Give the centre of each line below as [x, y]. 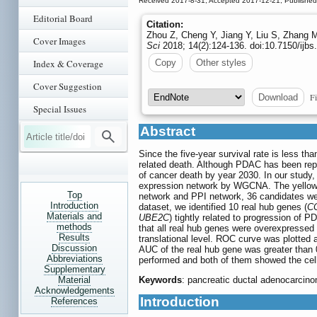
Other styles [221, 63]
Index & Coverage [68, 64]
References [74, 301]
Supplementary [74, 269]
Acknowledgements [74, 290]
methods [74, 227]
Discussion [74, 248]
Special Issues [60, 109]
